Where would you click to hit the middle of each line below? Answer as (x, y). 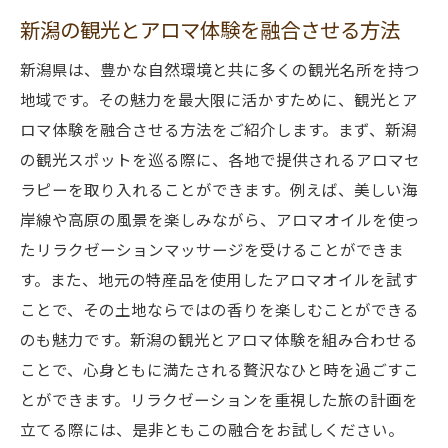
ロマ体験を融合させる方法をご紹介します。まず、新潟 (218, 129)
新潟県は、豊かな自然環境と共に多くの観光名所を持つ (220, 69)
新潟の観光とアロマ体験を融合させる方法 (210, 29)
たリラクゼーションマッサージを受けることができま (212, 249)
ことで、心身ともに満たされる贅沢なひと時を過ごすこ (219, 369)
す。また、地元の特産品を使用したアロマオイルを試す (219, 279)
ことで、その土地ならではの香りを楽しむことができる (219, 309)
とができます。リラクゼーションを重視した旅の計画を (219, 399)
